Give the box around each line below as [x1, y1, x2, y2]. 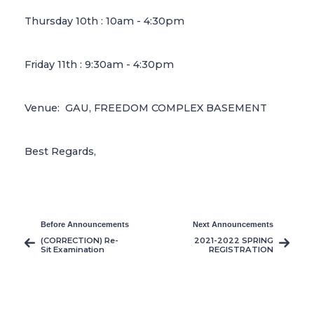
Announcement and [41, 254, 124, 264]
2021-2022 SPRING [194, 235, 273, 246]
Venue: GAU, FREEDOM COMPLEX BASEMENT [25, 102, 267, 115]
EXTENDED [228, 254, 273, 264]
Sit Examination [41, 245, 104, 255]
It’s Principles [41, 263, 96, 273]
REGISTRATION [209, 245, 273, 255]
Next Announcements [193, 220, 273, 229]
